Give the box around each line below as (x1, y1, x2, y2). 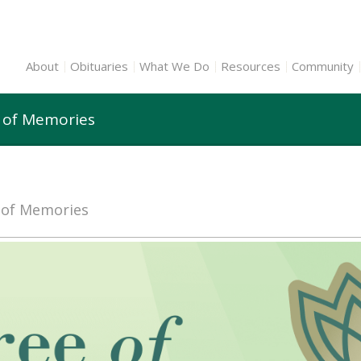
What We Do (139, 58, 210, 74)
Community (292, 58, 354, 74)
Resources (221, 58, 280, 74)
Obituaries (70, 58, 128, 74)
